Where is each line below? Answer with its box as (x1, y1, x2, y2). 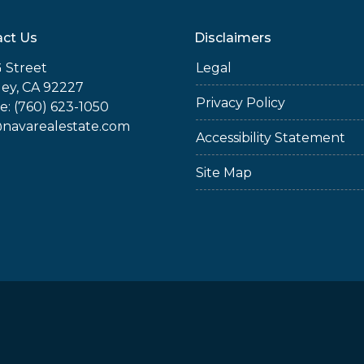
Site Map (196, 165, 252, 180)
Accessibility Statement (196, 130, 345, 145)
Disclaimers (194, 30, 271, 45)
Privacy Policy (196, 95, 285, 110)
